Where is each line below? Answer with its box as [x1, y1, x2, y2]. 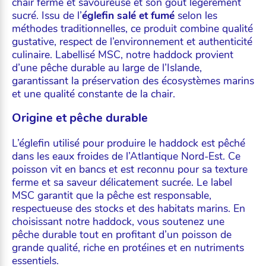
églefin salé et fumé [82, 8, 175, 23]
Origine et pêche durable [12, 110, 148, 126]
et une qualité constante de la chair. [12, 86, 175, 101]
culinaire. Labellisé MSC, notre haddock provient [12, 47, 233, 62]
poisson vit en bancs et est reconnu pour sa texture [12, 162, 248, 177]
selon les [175, 8, 217, 23]
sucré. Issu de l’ [12, 8, 82, 23]
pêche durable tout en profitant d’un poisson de [12, 227, 232, 242]
